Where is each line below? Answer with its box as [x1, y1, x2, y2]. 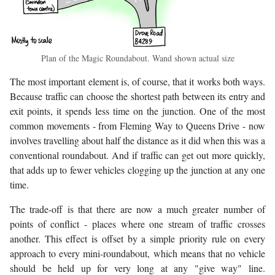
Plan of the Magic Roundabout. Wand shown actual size [41, 52, 234, 64]
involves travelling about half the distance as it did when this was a [10, 134, 265, 147]
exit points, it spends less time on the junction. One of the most [10, 104, 265, 118]
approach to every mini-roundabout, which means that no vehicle [10, 247, 265, 260]
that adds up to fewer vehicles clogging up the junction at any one [10, 163, 265, 177]
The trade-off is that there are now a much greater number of [10, 203, 265, 216]
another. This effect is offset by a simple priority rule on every [10, 232, 265, 246]
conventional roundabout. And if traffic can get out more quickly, [10, 149, 265, 162]
